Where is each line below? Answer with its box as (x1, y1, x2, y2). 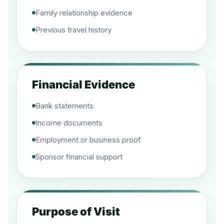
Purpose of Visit (32, 205, 120, 218)
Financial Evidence (32, 78, 135, 91)
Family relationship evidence (35, 8, 132, 17)
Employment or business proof (35, 135, 141, 144)
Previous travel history (35, 25, 111, 34)
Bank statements (35, 101, 93, 110)
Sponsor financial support (35, 152, 122, 161)
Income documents (35, 118, 102, 127)
